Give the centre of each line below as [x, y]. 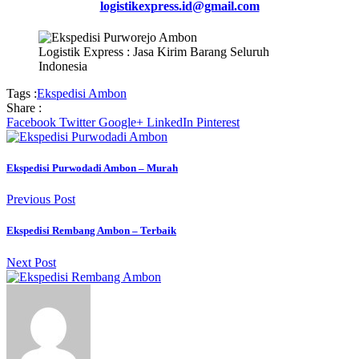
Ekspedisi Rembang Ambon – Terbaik [91, 231]
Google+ [121, 122]
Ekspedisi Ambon [82, 93]
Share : [24, 107]
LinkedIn [170, 122]
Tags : [22, 93]
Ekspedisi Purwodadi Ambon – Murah [92, 168]
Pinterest [218, 122]
